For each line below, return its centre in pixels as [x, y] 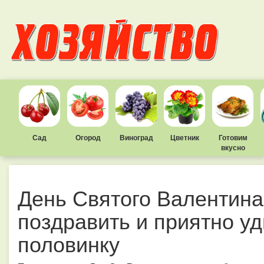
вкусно [233, 147]
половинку [69, 243]
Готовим [233, 137]
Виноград [136, 137]
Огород [88, 137]
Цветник [184, 137]
